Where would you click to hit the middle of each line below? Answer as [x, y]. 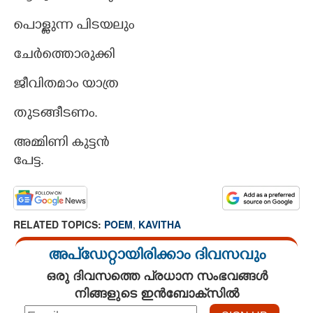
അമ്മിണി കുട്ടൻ [61, 144]
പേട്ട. [29, 162]
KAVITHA [160, 224]
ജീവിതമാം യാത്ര [66, 85]
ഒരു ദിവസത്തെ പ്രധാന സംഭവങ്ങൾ [156, 275]
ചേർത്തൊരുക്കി [64, 56]
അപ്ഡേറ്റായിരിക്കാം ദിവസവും [156, 257]
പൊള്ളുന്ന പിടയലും [74, 27]
